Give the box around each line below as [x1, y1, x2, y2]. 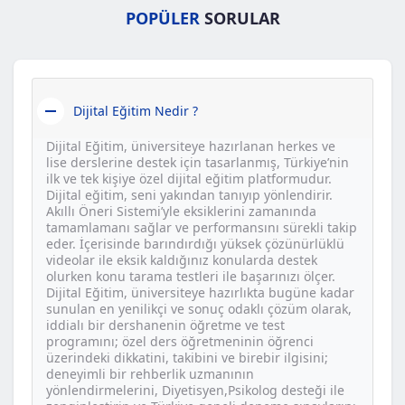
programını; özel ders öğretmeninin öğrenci [46, 333, 314, 351]
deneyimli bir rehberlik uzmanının [46, 365, 254, 383]
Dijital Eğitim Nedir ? [73, 102, 198, 120]
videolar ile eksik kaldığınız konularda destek [46, 251, 317, 269]
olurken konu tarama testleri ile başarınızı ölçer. [46, 268, 335, 286]
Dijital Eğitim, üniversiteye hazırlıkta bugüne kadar [46, 284, 354, 302]
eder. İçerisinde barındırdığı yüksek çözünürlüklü [46, 235, 344, 253]
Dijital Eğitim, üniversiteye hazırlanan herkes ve [46, 137, 335, 155]
